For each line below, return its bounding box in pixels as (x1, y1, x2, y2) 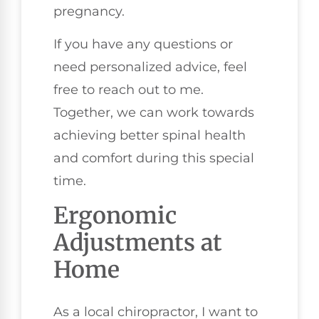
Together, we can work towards (53, 105, 254, 120)
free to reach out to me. (53, 82, 204, 98)
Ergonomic (53, 202, 177, 231)
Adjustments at (53, 229, 222, 258)
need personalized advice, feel (53, 59, 247, 75)
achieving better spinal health (53, 127, 246, 143)
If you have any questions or (53, 36, 233, 52)
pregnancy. (53, 3, 125, 19)
